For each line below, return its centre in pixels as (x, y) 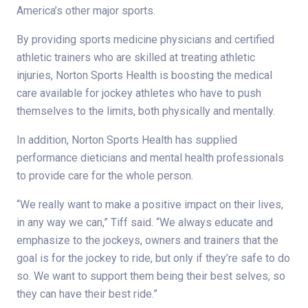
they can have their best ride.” (87, 294)
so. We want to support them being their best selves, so (151, 276)
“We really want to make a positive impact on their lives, (150, 204)
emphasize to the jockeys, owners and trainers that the (147, 240)
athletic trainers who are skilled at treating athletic (136, 57)
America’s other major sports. (86, 10)
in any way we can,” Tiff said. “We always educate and (145, 222)
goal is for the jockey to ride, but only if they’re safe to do (153, 258)
